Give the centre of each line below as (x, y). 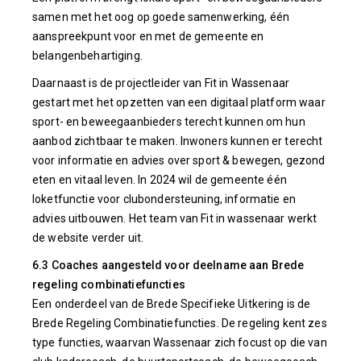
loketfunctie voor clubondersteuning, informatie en (164, 199)
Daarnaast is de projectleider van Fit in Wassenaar (161, 83)
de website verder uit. (88, 238)
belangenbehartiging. (87, 56)
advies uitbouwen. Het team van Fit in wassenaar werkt (175, 218)
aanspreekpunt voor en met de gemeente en (148, 36)
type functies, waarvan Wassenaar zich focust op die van (180, 342)
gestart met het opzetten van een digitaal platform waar (179, 102)
